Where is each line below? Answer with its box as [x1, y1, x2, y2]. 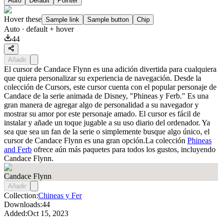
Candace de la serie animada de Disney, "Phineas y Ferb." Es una [4, 91, 209, 100]
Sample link [46, 15, 79, 23]
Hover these [4, 14, 42, 23]
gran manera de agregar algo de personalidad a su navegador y [4, 100, 199, 109]
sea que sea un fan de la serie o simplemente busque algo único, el [4, 127, 210, 136]
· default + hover [20, 24, 74, 33]
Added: [4, 209, 27, 218]
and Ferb [4, 145, 32, 154]
